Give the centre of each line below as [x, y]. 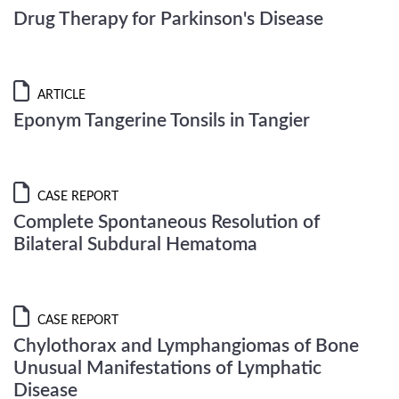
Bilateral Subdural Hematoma [135, 244]
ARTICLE [60, 95]
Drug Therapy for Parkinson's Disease [168, 19]
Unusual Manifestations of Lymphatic [167, 368]
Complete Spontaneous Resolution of [167, 222]
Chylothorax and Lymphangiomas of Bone [186, 346]
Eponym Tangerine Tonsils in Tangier [162, 121]
